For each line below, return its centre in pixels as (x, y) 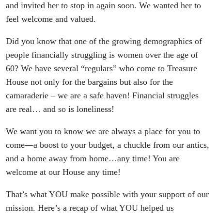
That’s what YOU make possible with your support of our (107, 194)
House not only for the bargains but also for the (89, 82)
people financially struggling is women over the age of (102, 54)
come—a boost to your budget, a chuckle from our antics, (108, 145)
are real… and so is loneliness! (60, 109)
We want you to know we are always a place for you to (103, 131)
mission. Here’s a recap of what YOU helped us (90, 208)
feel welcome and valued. (51, 19)
